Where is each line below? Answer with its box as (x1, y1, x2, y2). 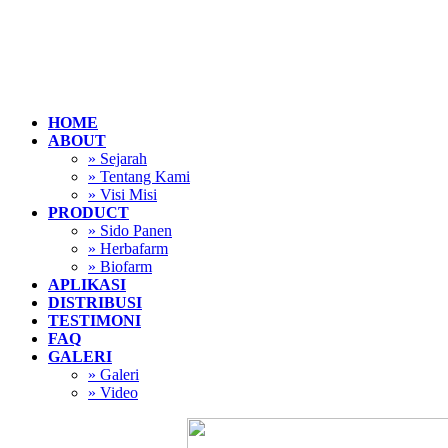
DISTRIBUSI (48, 294, 142, 311)
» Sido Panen (88, 222, 172, 239)
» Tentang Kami (88, 168, 190, 185)
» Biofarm (88, 258, 152, 275)
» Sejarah (88, 150, 147, 167)
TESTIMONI (48, 312, 141, 329)
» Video (88, 384, 138, 401)
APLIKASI (48, 276, 126, 293)
